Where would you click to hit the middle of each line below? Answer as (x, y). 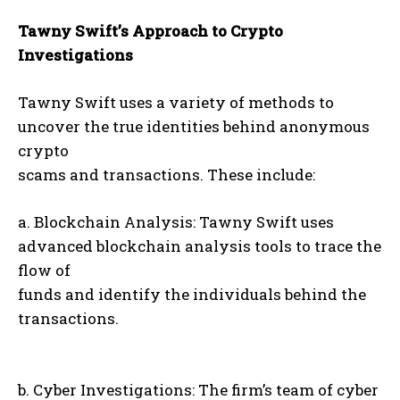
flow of (44, 271)
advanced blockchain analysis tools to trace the (200, 246)
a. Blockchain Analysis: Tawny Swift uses (176, 222)
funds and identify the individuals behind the (192, 295)
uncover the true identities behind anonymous (194, 127)
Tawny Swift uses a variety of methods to (176, 103)
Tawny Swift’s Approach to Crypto (150, 31)
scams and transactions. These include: (167, 175)
